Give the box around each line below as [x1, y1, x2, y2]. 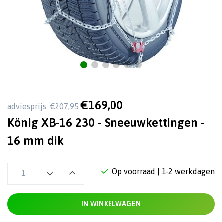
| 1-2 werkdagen [157, 167, 215, 176]
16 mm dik [7, 134, 64, 147]
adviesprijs [7, 102, 48, 111]
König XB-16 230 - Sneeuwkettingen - [7, 116, 205, 129]
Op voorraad [112, 167, 155, 176]
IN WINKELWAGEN [81, 200, 141, 208]
